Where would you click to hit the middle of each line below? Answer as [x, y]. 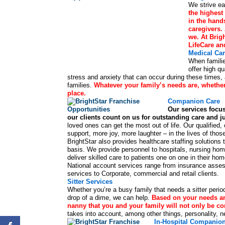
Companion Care [194, 101]
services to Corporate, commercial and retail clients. [143, 174]
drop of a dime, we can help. [109, 198]
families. [80, 85]
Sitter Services [90, 182]
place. [77, 93]
